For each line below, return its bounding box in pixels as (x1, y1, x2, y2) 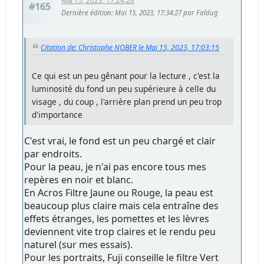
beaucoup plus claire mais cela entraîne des (24, 199, 219, 213)
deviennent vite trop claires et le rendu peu (24, 225, 216, 239)
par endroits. (24, 147, 82, 161)
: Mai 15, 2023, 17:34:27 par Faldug (111, 8, 219, 18)
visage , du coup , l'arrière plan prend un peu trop (32, 96, 222, 108)
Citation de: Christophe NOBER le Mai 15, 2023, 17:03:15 (41, 42, 220, 52)
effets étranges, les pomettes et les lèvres (24, 212, 210, 226)
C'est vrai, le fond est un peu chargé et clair (24, 134, 216, 148)
